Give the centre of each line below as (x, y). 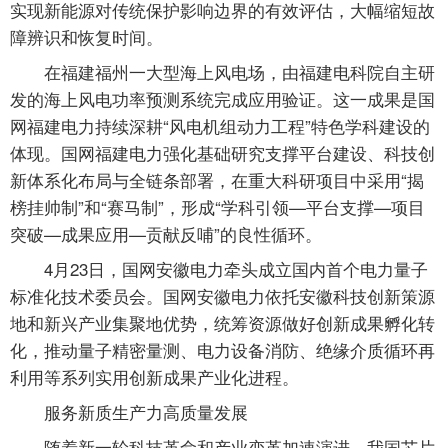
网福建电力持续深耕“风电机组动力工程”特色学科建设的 (220, 126)
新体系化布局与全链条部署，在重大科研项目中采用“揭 (217, 180)
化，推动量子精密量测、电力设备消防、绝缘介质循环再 (222, 350)
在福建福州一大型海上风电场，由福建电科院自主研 (239, 72)
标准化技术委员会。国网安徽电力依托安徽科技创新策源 (222, 296)
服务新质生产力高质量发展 (146, 412)
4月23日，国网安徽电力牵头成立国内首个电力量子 (236, 269)
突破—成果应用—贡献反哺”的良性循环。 (166, 234)
